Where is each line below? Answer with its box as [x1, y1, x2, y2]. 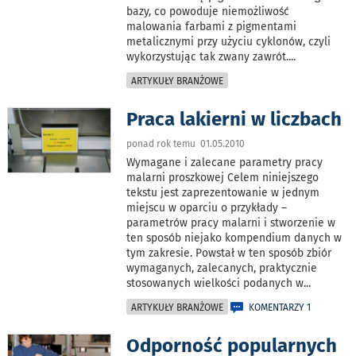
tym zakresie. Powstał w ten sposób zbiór [126, 246, 332, 261]
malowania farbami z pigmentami [126, 20, 297, 34]
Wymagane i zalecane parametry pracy [126, 156, 323, 170]
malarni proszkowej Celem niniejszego [126, 171, 319, 185]
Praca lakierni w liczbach [126, 108, 342, 131]
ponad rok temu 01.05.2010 [126, 138, 246, 150]
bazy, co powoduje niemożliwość [126, 5, 290, 19]
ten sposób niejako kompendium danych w [126, 231, 342, 246]
